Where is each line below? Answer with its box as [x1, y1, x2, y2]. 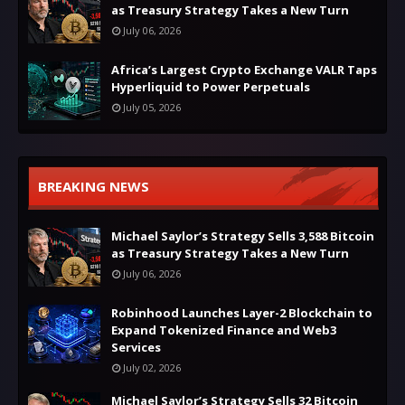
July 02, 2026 [123, 360, 181, 374]
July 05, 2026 [123, 99, 181, 114]
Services [111, 338, 161, 355]
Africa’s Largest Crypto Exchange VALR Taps [111, 61, 377, 78]
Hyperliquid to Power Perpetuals [111, 78, 310, 95]
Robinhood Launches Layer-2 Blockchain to [111, 304, 372, 321]
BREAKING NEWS [38, 176, 149, 195]
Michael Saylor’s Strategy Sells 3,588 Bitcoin [111, 227, 374, 244]
